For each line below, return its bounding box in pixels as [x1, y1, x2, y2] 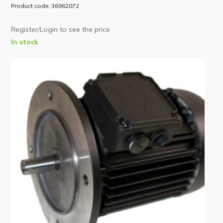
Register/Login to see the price [11, 24, 111, 34]
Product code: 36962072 [11, 1, 80, 9]
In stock [11, 37, 39, 46]
